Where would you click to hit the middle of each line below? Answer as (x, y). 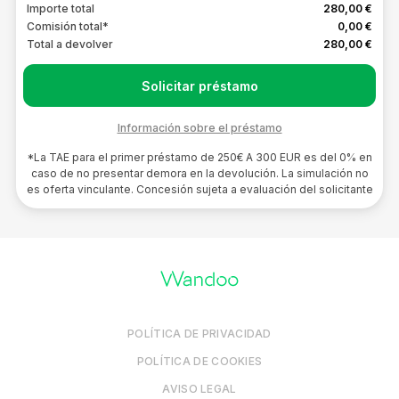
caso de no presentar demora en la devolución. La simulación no (199, 173)
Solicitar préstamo (199, 85)
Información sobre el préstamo (199, 128)
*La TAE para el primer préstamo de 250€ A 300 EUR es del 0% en (199, 157)
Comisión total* (68, 26)
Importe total (61, 8)
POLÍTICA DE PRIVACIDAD (199, 334)
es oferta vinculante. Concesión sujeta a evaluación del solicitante (199, 189)
